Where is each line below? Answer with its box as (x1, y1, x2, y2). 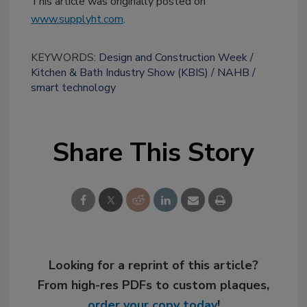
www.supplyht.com (31, 11, 123, 27)
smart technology (31, 79, 116, 95)
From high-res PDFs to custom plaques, (38, 276, 269, 293)
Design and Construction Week (99, 49, 247, 65)
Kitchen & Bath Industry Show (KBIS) (31, 64, 208, 80)
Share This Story (53, 134, 254, 170)
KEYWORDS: (31, 49, 99, 65)
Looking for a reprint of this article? (49, 256, 258, 273)
